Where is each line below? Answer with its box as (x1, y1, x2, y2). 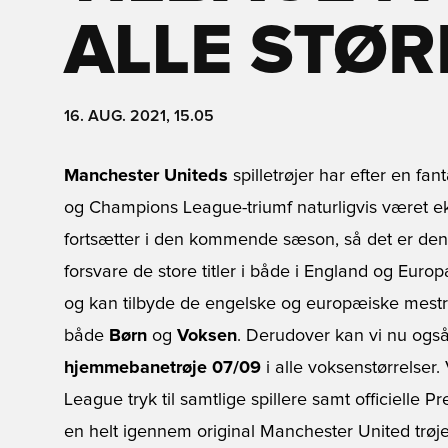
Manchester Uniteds (64, 167, 228, 185)
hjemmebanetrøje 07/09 (64, 359, 261, 377)
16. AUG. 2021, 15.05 (64, 108, 214, 124)
